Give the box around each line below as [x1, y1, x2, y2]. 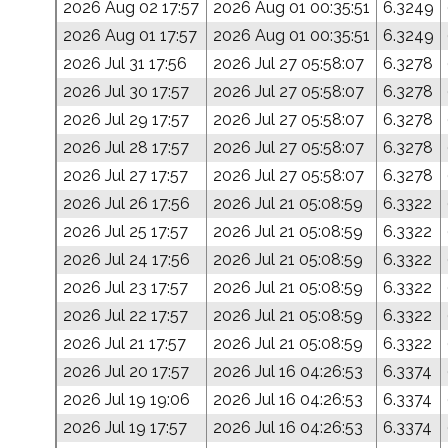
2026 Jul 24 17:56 [63, 250, 190, 269]
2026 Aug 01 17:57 [63, 26, 197, 45]
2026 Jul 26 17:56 [63, 194, 190, 213]
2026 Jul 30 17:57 [63, 82, 189, 101]
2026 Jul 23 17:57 [63, 278, 188, 297]
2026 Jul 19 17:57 [63, 418, 187, 437]
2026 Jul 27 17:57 [63, 166, 188, 185]
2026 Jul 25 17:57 [63, 222, 188, 241]
